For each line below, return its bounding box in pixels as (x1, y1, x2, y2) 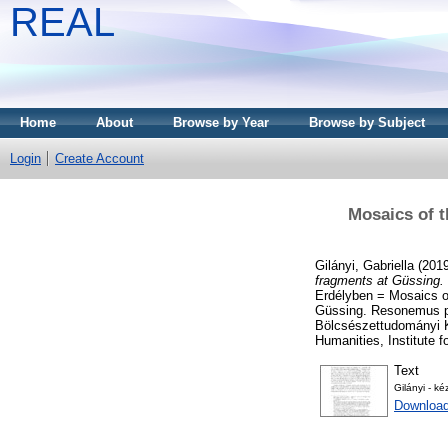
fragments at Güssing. (315, 272, 444, 288)
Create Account (55, 151, 144, 166)
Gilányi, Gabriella (315, 257, 414, 273)
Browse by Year (173, 115, 269, 130)
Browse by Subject (309, 115, 425, 130)
